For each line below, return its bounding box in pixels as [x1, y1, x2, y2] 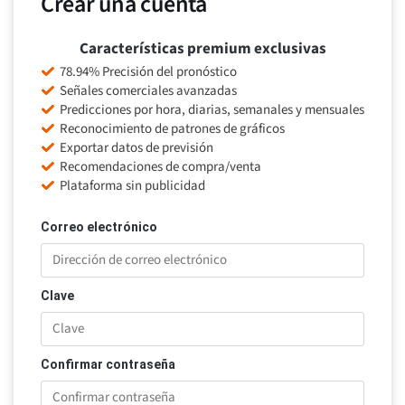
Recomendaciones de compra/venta [59, 157, 261, 177]
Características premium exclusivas [79, 38, 326, 61]
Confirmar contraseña [41, 357, 175, 372]
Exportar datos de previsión [59, 138, 213, 158]
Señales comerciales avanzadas [59, 81, 237, 101]
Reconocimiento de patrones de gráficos [59, 119, 285, 139]
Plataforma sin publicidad [59, 176, 205, 196]
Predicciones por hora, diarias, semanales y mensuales [59, 100, 364, 120]
